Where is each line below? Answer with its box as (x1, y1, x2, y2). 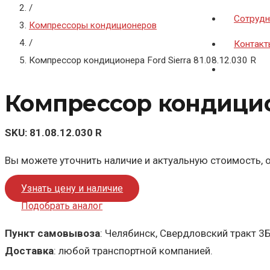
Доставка (5, 245, 54, 257)
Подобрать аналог (21, 200, 103, 212)
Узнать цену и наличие (21, 183, 124, 195)
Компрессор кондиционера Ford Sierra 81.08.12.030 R (29, 54, 256, 66)
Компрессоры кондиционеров (29, 19, 157, 31)
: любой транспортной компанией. (54, 245, 213, 257)
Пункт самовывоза (5, 227, 100, 240)
